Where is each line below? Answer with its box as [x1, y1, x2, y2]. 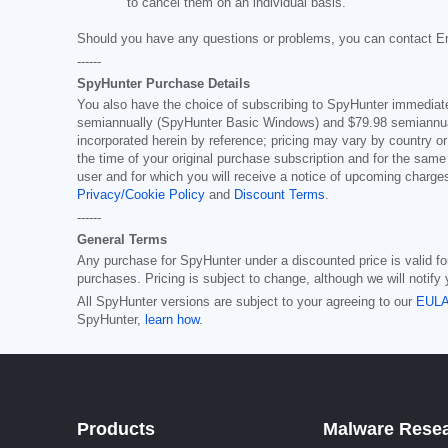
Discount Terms [234, 187, 325, 202]
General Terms [77, 231, 167, 247]
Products [77, 418, 155, 439]
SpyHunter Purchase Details [77, 75, 250, 91]
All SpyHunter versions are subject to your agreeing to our [77, 294, 416, 309]
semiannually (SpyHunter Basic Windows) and [77, 115, 348, 130]
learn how [145, 312, 199, 327]
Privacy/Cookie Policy [77, 187, 205, 202]
